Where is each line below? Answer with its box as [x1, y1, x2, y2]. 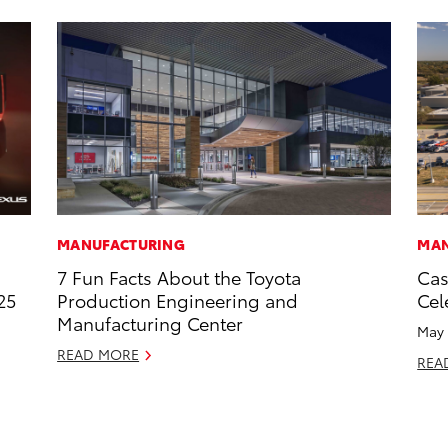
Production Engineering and [57, 287, 299, 313]
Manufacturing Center [57, 310, 244, 336]
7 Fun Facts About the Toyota [57, 264, 302, 290]
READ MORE [57, 344, 140, 365]
